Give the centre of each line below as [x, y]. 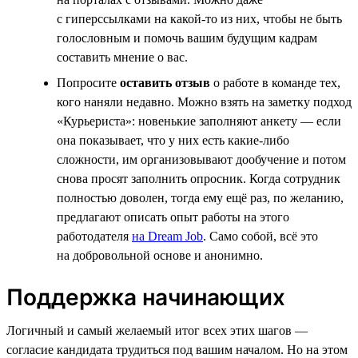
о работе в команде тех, [275, 82]
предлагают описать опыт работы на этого [173, 217]
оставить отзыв [165, 82]
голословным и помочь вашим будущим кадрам [187, 38]
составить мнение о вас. [122, 57]
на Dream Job [167, 236]
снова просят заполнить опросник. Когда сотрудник [199, 178]
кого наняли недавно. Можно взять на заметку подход [204, 101]
